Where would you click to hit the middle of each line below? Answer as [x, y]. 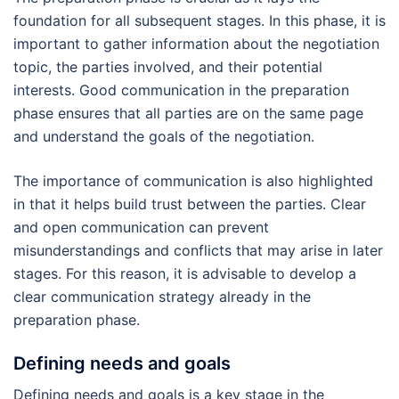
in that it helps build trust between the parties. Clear [190, 204]
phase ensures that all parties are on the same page [188, 113]
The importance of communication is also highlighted [193, 180]
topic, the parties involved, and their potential [168, 66]
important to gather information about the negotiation [196, 43]
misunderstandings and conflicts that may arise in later [198, 250]
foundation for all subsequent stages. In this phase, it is [199, 20]
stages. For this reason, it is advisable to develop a [185, 273]
